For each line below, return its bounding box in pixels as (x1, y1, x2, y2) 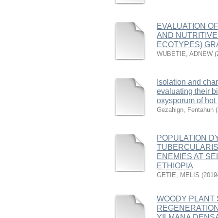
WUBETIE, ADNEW (157, 50, 213, 57)
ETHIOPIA (157, 162, 193, 170)
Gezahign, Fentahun (157, 106, 214, 113)
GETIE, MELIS (157, 171, 200, 179)
